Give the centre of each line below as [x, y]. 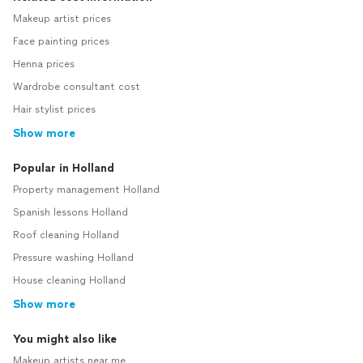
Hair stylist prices [54, 110]
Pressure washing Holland [73, 258]
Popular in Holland [64, 169]
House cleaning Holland [69, 281]
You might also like [65, 340]
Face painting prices [61, 42]
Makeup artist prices [62, 19]
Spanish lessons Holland [70, 213]
